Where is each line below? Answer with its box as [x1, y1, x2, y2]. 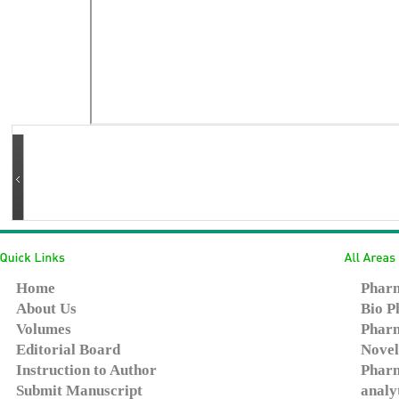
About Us [16, 300, 77, 317]
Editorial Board [16, 341, 120, 358]
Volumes [16, 321, 71, 338]
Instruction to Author [16, 362, 157, 379]
